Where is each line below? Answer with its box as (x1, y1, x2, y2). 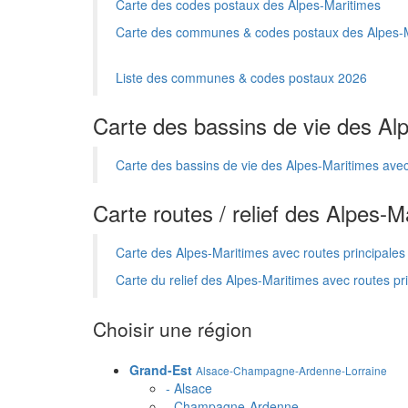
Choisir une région (93, 315, 252, 342)
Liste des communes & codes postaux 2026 (116, 68, 367, 87)
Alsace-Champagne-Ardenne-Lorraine (196, 362, 387, 378)
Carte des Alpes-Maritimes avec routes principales (116, 243, 405, 261)
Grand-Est (129, 361, 192, 379)
